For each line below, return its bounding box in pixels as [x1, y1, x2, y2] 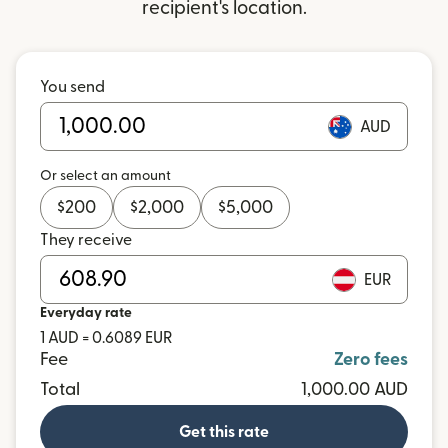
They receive [40, 232, 132, 248]
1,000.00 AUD [301, 381, 408, 398]
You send [40, 79, 105, 95]
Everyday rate [40, 306, 132, 320]
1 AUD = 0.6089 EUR [40, 330, 172, 346]
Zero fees [334, 351, 408, 368]
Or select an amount [40, 169, 171, 183]
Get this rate [179, 424, 269, 440]
